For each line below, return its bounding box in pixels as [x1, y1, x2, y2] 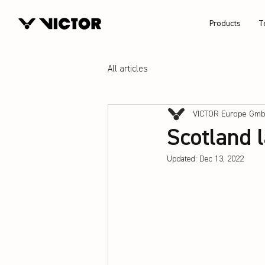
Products [209, 20, 241, 28]
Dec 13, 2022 [199, 155, 244, 163]
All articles [108, 64, 148, 73]
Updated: [167, 155, 199, 163]
